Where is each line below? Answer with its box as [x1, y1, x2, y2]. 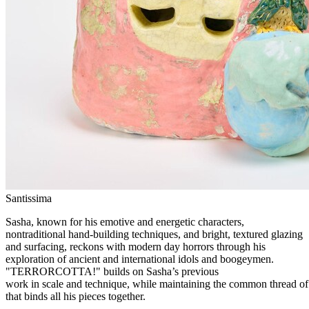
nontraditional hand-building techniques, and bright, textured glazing [6, 228, 303, 241]
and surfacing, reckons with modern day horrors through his [6, 241, 266, 253]
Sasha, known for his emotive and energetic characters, [6, 216, 244, 228]
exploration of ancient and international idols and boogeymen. [6, 253, 274, 266]
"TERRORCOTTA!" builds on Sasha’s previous [6, 266, 219, 278]
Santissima [6, 192, 52, 205]
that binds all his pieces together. [6, 290, 146, 303]
